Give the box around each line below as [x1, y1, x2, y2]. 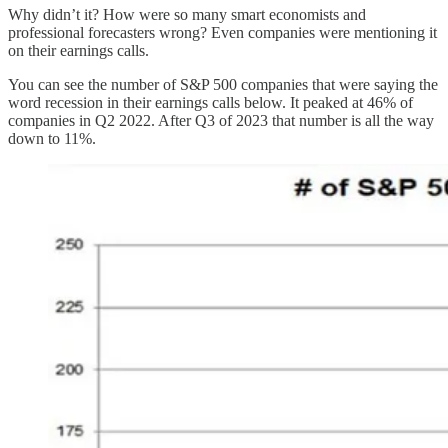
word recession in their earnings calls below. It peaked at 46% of [8, 93, 413, 111]
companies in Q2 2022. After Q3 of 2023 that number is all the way [8, 111, 434, 129]
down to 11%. [8, 129, 96, 147]
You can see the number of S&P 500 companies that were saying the [8, 75, 438, 93]
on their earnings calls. [8, 41, 149, 59]
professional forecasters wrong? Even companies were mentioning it [8, 23, 437, 41]
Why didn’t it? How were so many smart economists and [8, 5, 366, 23]
